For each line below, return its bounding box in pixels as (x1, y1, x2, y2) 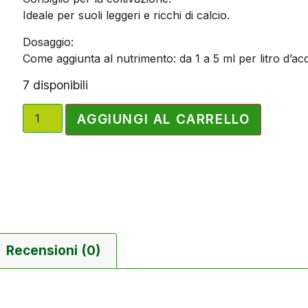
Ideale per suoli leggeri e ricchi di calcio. (23, 8, 230, 23)
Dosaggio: (23, 34, 74, 49)
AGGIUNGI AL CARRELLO (77, 111, 250, 128)
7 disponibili (23, 77, 89, 92)
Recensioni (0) (5, 243, 100, 259)
